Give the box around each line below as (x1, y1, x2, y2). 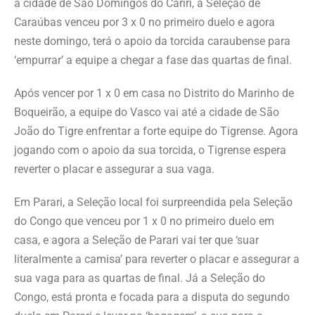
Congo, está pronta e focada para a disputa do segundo (14, 290, 290, 304)
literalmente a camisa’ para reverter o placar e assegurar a (14, 252, 300, 266)
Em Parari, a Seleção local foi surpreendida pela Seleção (14, 195, 292, 209)
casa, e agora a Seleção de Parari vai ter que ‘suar (14, 233, 259, 247)
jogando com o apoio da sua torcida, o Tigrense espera (14, 143, 286, 157)
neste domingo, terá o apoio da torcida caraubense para (14, 34, 290, 48)
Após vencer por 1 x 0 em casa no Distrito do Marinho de (14, 86, 294, 100)
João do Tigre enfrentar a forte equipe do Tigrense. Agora (14, 124, 298, 138)
